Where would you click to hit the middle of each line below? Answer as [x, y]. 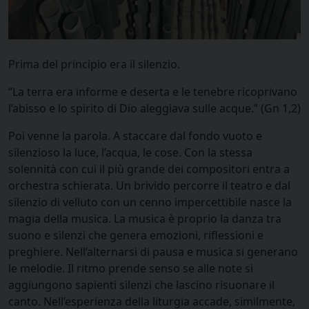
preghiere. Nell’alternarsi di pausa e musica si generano [153, 251]
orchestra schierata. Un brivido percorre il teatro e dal [149, 185]
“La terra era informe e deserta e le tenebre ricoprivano [153, 91]
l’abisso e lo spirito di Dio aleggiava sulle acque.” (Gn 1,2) [154, 108]
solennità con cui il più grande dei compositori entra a [149, 169]
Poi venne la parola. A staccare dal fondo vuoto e [135, 136]
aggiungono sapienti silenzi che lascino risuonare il [141, 285]
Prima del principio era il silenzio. [94, 64]
